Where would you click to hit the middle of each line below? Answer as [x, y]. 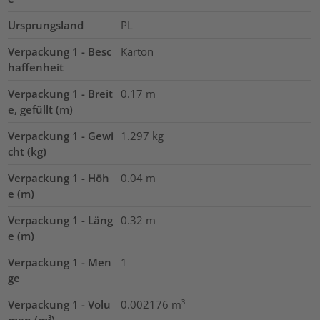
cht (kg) [27, 151]
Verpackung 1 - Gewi [61, 135]
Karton [137, 51]
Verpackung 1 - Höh [59, 177]
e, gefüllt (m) [41, 109]
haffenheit [36, 67]
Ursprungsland [46, 25]
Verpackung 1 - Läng [61, 220]
